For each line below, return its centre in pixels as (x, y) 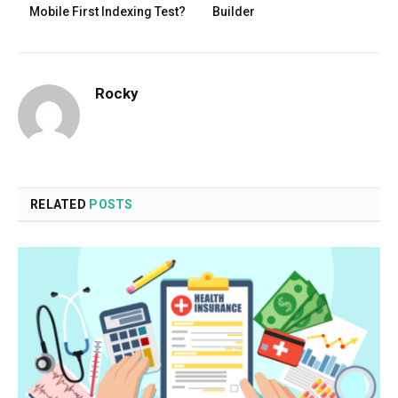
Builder (234, 11)
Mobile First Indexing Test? (107, 11)
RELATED (60, 204)
